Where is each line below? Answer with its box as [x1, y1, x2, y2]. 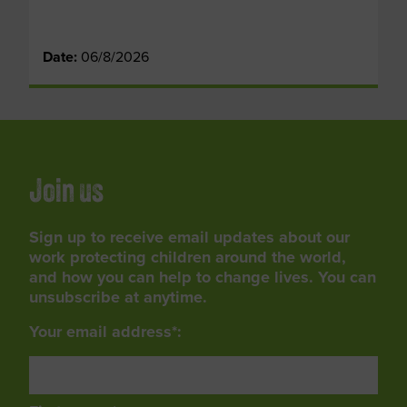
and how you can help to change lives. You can [29, 265, 376, 289]
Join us [29, 177, 104, 210]
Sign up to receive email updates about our [29, 225, 350, 249]
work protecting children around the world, [29, 245, 346, 269]
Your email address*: [29, 320, 182, 343]
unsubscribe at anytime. [29, 285, 207, 309]
